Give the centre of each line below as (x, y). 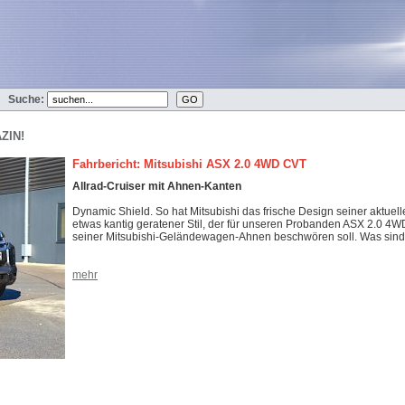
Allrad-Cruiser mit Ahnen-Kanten (157, 186)
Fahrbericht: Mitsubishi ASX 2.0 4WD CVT (189, 164)
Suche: (26, 99)
